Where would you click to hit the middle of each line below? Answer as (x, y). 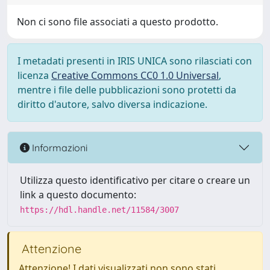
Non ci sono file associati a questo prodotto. (118, 22)
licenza (34, 75)
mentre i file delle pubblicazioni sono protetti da (127, 90)
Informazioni (58, 147)
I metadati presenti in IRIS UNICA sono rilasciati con (135, 61)
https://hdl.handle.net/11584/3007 (99, 210)
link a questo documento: (78, 195)
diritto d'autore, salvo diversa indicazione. (112, 104)
